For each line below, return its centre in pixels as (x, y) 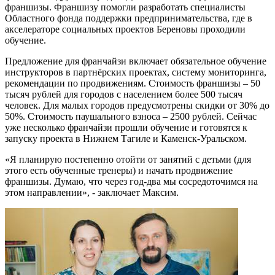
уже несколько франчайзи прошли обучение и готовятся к (126, 127)
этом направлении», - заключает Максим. (92, 192)
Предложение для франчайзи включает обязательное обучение (136, 61)
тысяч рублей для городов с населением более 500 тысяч (124, 94)
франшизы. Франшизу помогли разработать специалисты (125, 7)
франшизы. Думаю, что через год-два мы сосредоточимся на (131, 181)
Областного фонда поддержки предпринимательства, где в (129, 18)
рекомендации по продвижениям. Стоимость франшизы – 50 (133, 83)
